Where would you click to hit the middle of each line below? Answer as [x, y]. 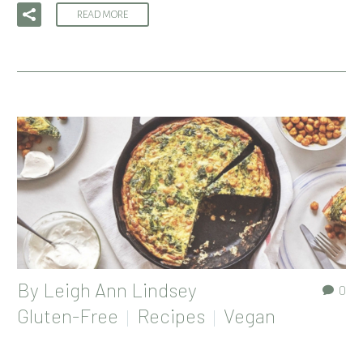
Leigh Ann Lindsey [120, 289]
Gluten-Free [68, 315]
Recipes [171, 315]
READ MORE [102, 15]
